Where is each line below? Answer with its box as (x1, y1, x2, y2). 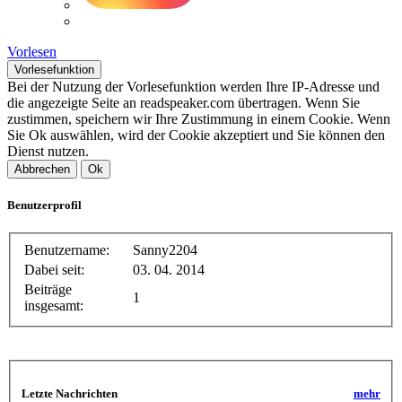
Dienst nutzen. (7, 144, 89, 160)
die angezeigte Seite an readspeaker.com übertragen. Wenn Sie (7, 95, 360, 111)
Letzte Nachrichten (22, 386, 118, 400)
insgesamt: (24, 298, 83, 314)
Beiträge (24, 282, 72, 298)
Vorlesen (7, 44, 57, 60)
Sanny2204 (133, 242, 197, 258)
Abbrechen (14, 162, 70, 177)
